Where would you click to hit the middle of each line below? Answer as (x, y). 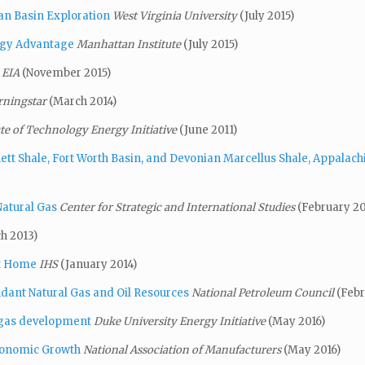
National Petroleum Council (264, 292)
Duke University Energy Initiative (181, 321)
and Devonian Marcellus (212, 158)
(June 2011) (208, 130)
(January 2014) (99, 264)
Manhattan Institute (130, 44)
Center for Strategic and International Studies (178, 207)
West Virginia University (176, 15)
